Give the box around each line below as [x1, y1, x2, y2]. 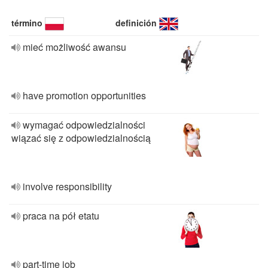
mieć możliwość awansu [23, 40, 126, 54]
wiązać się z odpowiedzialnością [11, 131, 151, 145]
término [11, 17, 42, 29]
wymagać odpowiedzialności [23, 118, 145, 132]
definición [115, 17, 157, 29]
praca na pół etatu [23, 209, 99, 223]
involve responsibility [23, 179, 112, 193]
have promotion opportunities [23, 89, 146, 102]
